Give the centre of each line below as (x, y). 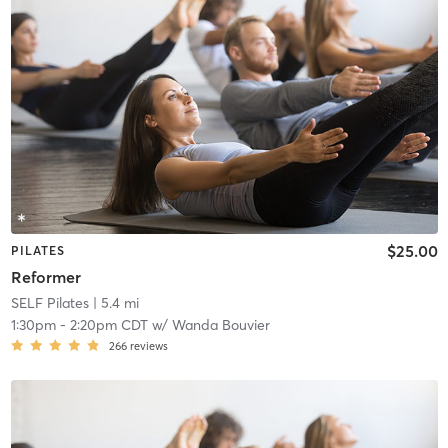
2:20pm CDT (108, 324)
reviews (148, 345)
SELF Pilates (49, 302)
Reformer (45, 276)
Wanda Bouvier (220, 324)
